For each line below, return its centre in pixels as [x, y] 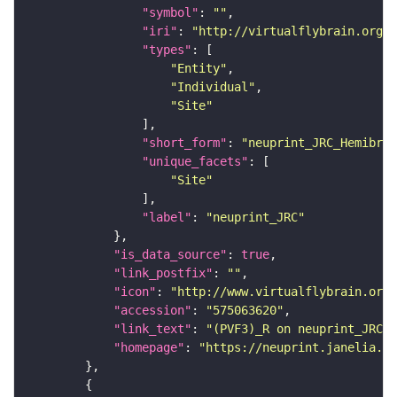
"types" [167, 50]
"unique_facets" [195, 162]
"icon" [135, 292]
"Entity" [198, 69]
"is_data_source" [170, 255]
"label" [167, 218]
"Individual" [213, 87]
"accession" [152, 311]
